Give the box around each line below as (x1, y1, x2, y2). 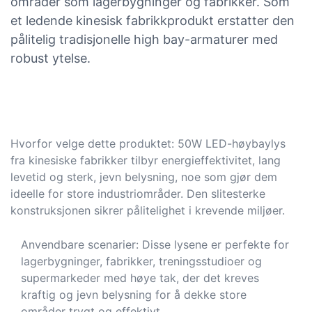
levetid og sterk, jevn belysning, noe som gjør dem (10, 169, 277, 184)
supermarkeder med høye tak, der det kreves (21, 271, 259, 286)
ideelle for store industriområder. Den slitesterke (10, 186, 265, 201)
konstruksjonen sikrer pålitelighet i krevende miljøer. (10, 203, 285, 217)
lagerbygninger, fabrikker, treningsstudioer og (21, 254, 262, 269)
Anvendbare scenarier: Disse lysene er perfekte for (21, 237, 289, 252)
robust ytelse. (10, 50, 91, 65)
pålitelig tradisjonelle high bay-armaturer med (10, 31, 278, 47)
